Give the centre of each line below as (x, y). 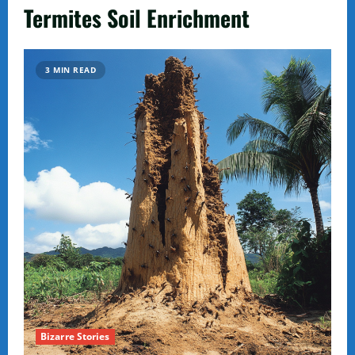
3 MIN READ (71, 70)
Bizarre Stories (75, 336)
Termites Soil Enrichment (137, 18)
